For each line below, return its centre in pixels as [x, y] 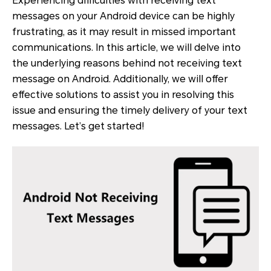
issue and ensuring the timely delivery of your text [130, 110]
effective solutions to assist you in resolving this [123, 95]
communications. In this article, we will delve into [126, 47]
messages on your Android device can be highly [123, 16]
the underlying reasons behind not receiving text [127, 63]
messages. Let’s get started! [78, 126]
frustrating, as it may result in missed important [124, 32]
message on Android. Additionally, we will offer [120, 79]
